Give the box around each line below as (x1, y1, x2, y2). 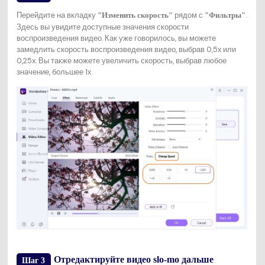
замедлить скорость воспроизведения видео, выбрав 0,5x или (16, 44, 236, 54)
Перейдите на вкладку (16, 9, 98, 20)
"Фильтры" (204, 11, 245, 20)
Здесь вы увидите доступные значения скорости (16, 21, 189, 32)
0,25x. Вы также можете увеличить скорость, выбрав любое (16, 55, 227, 66)
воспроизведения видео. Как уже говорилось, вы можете (16, 33, 216, 43)
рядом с (172, 9, 205, 20)
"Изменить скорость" (97, 11, 173, 20)
